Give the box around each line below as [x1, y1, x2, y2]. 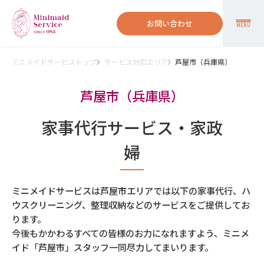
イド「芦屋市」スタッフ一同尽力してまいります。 [12, 240, 213, 253]
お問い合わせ [147, 18, 193, 29]
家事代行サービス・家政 [41, 115, 223, 139]
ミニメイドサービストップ [12, 57, 97, 67]
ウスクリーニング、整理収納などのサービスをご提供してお [12, 198, 250, 211]
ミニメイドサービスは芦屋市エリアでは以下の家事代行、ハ [12, 184, 250, 197]
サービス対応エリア [104, 57, 168, 67]
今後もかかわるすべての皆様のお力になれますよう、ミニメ [12, 226, 249, 239]
